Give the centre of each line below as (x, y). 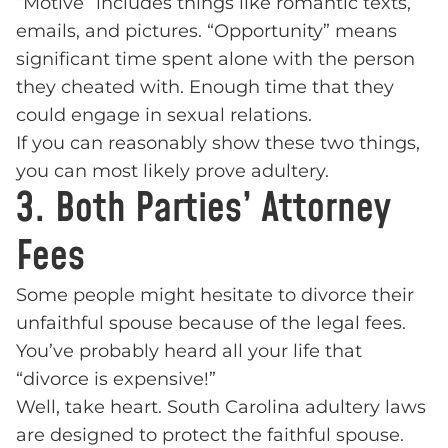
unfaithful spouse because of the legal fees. (211, 323)
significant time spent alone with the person (215, 59)
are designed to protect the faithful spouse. (210, 435)
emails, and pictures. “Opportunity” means (206, 31)
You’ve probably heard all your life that (189, 351)
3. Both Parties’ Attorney (203, 209)
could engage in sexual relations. (164, 115)
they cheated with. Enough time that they (205, 87)
